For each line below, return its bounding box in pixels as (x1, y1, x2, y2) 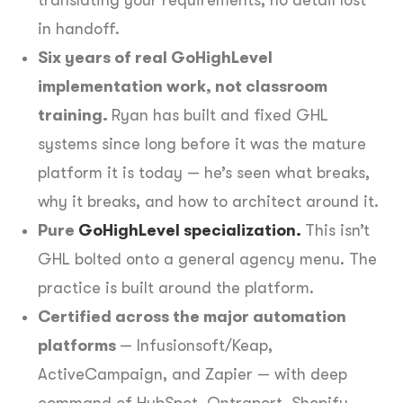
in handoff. (38, 19, 120, 38)
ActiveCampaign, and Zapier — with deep (38, 364, 347, 383)
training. (38, 105, 112, 124)
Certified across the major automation (38, 307, 346, 326)
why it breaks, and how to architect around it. (38, 192, 379, 210)
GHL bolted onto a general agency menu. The (38, 249, 377, 268)
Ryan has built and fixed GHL (112, 105, 328, 124)
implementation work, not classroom (38, 76, 327, 95)
